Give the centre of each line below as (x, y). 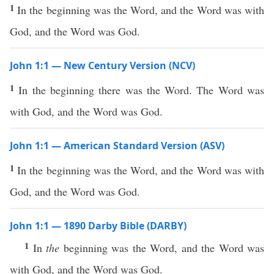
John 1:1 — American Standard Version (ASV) (117, 146)
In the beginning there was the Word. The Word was (142, 90)
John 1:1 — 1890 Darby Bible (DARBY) (98, 226)
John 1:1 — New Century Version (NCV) (102, 65)
